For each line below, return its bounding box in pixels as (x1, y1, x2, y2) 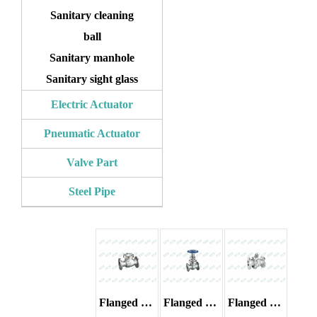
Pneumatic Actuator (44, 127, 140, 140)
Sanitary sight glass (46, 73, 138, 86)
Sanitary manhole (50, 52, 134, 64)
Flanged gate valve (205, 296, 217, 309)
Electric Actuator (51, 98, 133, 111)
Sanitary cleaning (50, 9, 134, 22)
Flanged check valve (141, 296, 153, 309)
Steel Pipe (69, 185, 115, 198)
